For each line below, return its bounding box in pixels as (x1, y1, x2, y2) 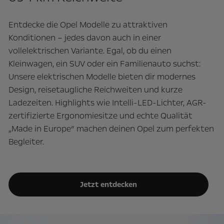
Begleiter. (8, 135, 44, 147)
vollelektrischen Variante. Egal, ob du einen (8, 44, 171, 56)
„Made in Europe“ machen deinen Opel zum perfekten (8, 122, 214, 134)
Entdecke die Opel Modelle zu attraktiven (8, 18, 167, 30)
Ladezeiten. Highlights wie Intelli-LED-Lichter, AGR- (8, 96, 206, 108)
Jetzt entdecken (80, 179, 137, 189)
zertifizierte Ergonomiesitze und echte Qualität (8, 109, 192, 121)
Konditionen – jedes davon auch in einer (8, 31, 161, 43)
